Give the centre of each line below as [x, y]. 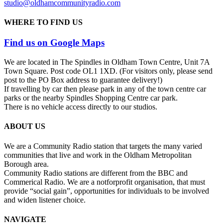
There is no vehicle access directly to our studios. [81, 107]
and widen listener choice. [45, 200]
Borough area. [26, 164]
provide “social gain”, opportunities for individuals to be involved [107, 191]
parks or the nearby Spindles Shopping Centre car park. [91, 98]
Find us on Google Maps [54, 43]
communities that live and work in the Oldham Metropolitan [98, 155]
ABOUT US [25, 126]
